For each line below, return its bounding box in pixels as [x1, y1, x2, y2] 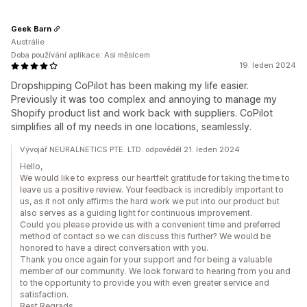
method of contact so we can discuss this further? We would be [20, 231, 271, 242]
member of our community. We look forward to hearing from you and [20, 266, 291, 277]
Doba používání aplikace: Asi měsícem [11, 50, 150, 60]
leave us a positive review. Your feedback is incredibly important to [20, 184, 284, 195]
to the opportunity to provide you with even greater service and [20, 278, 269, 288]
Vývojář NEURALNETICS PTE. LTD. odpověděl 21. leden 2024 [20, 145, 240, 155]
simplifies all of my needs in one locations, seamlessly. [11, 121, 251, 133]
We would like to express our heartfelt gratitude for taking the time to [20, 173, 290, 184]
